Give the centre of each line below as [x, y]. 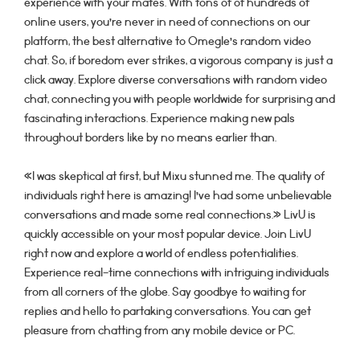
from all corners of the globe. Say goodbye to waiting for [165, 292]
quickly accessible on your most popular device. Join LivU [168, 234]
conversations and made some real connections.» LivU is [170, 215]
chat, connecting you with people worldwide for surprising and [180, 99]
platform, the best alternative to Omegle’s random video [168, 41]
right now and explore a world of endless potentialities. [161, 254]
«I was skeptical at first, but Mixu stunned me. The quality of [174, 176]
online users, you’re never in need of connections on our [167, 22]
